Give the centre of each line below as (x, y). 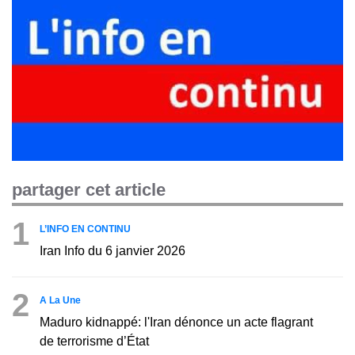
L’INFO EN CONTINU (85, 229)
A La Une (60, 300)
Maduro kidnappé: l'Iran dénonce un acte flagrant (176, 322)
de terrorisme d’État (94, 341)
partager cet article (89, 189)
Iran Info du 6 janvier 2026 (113, 250)
